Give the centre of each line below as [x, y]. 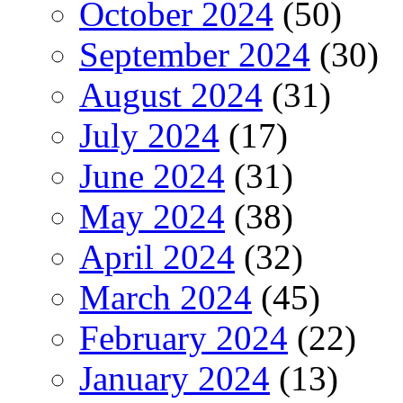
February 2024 [184, 337]
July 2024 [149, 135]
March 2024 [166, 297]
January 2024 [175, 378]
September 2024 [195, 54]
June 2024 [152, 175]
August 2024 [171, 94]
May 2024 [152, 216]
